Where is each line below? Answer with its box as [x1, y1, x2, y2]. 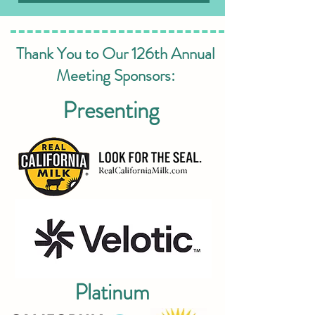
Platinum [75, 276, 150, 308]
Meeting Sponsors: [56, 64, 175, 87]
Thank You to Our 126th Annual [16, 42, 215, 65]
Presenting [63, 94, 164, 127]
